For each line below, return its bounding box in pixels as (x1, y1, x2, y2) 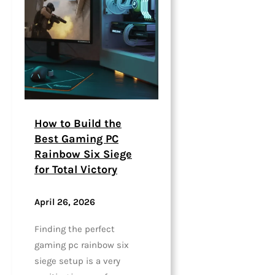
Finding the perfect (34, 223, 115, 235)
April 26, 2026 (34, 196, 95, 208)
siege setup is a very (34, 255, 120, 267)
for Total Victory (34, 162, 117, 176)
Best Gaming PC (34, 131, 118, 145)
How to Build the (34, 116, 122, 130)
